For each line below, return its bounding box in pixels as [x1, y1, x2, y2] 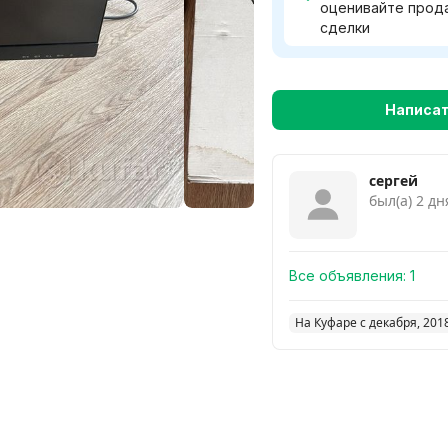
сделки [320, 19, 370, 36]
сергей [369, 171, 418, 190]
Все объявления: [289, 267, 406, 284]
